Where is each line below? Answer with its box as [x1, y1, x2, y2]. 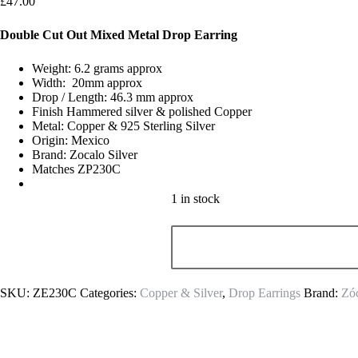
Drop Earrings [229, 285, 300, 300]
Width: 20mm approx [32, 75, 142, 89]
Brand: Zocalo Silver [32, 147, 137, 161]
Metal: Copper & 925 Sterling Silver [32, 118, 215, 133]
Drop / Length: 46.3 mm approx [32, 89, 193, 104]
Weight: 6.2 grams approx [32, 61, 162, 75]
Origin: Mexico [32, 133, 109, 147]
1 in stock [171, 191, 220, 205]
